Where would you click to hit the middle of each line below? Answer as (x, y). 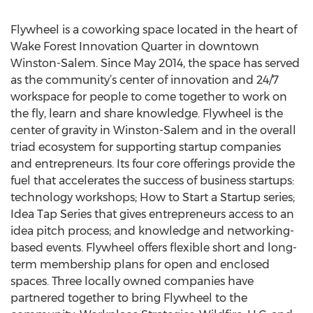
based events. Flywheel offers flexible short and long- (154, 248)
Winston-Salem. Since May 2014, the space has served (155, 63)
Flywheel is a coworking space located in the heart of (154, 30)
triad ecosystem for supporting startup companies (146, 147)
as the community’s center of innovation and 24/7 (145, 80)
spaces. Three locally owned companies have (132, 281)
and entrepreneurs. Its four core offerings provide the (153, 164)
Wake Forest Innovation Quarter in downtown (135, 46)
